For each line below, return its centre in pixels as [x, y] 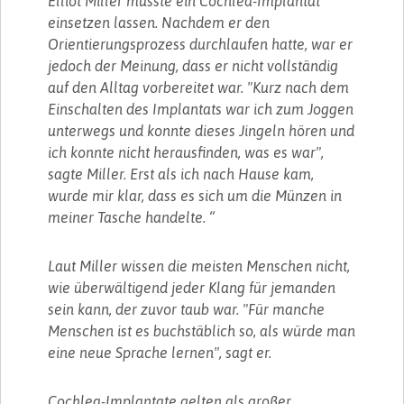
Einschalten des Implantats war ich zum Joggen [201, 109]
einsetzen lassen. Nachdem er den [159, 22]
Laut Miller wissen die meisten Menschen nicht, [199, 266]
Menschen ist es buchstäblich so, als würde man [202, 331]
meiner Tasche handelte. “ [132, 217]
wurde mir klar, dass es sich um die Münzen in [195, 195]
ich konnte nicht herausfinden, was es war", [186, 152]
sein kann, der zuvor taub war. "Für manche [187, 309]
